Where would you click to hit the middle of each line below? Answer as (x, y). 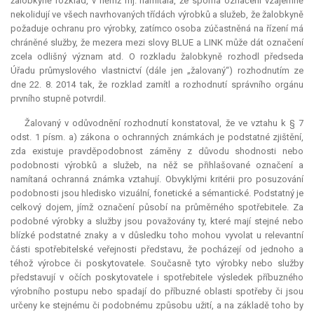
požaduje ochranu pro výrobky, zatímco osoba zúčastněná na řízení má (157, 29)
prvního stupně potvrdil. (58, 99)
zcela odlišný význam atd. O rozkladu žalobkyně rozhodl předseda (157, 57)
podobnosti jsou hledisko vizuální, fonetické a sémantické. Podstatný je (157, 193)
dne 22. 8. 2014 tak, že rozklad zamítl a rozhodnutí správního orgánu (157, 85)
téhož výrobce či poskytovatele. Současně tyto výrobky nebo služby (157, 264)
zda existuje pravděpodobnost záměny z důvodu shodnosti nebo (157, 151)
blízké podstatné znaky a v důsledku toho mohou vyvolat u (138, 235)
